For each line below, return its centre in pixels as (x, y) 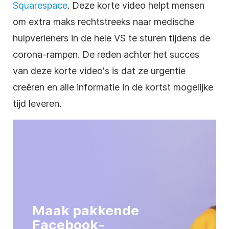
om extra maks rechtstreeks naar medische (104, 21)
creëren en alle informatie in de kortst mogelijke (113, 87)
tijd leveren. (37, 103)
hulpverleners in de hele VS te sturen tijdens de (111, 38)
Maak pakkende (86, 210)
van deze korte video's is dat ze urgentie (99, 71)
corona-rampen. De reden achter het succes (106, 54)
